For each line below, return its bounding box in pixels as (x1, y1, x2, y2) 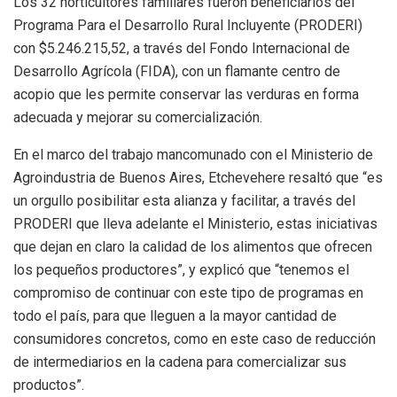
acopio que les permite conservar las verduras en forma (13, 85, 359, 103)
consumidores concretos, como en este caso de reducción (13, 330, 376, 347)
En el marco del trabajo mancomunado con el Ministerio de (13, 145, 373, 163)
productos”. (13, 376, 84, 393)
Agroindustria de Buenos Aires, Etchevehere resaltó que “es (13, 168, 383, 186)
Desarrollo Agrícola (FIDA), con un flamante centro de (13, 62, 340, 80)
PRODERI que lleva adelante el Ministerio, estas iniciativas (13, 214, 378, 232)
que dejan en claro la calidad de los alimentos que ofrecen (13, 237, 372, 255)
